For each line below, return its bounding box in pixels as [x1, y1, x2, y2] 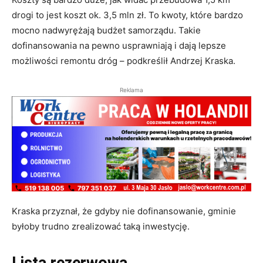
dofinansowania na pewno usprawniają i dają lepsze [12, 40, 226, 52]
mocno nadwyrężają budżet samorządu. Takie [12, 25, 201, 36]
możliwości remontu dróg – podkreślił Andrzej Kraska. [12, 55, 235, 67]
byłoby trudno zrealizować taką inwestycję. [12, 220, 190, 232]
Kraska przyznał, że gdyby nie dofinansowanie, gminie [12, 205, 236, 217]
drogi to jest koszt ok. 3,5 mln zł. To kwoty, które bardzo [12, 9, 243, 21]
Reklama [120, 86, 143, 94]
